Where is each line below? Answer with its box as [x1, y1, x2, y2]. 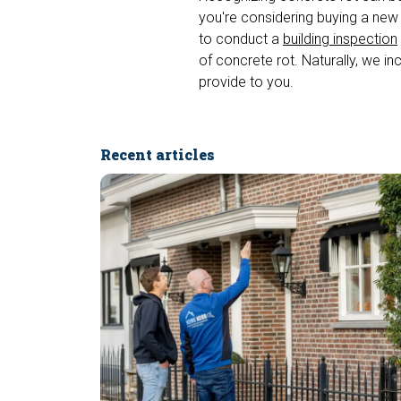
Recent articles [100, 145, 215, 165]
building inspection [283, 30, 397, 48]
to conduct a [199, 30, 283, 48]
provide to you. [199, 73, 294, 91]
